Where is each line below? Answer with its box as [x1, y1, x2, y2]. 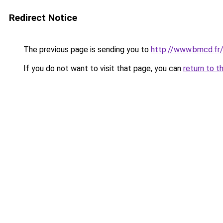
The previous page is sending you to [21, 45, 151, 54]
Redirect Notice [9, 12, 77, 23]
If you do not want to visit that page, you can [21, 64, 183, 73]
